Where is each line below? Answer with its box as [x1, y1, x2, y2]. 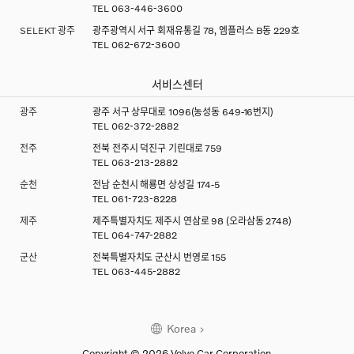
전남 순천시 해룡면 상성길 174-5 [92, 179, 220, 191]
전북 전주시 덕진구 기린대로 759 [92, 142, 223, 155]
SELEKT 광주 [20, 24, 75, 37]
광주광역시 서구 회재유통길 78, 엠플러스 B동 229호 [92, 24, 299, 37]
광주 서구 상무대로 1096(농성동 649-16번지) [92, 106, 274, 119]
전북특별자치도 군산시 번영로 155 [92, 251, 227, 264]
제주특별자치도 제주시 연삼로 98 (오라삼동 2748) [92, 215, 292, 228]
